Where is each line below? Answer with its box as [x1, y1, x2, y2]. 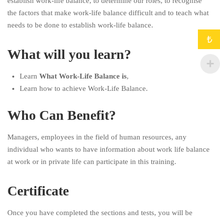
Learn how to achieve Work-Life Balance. [20, 84, 148, 92]
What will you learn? [7, 46, 131, 62]
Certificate [7, 183, 69, 198]
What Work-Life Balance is [39, 72, 127, 80]
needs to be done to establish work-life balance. [7, 21, 153, 29]
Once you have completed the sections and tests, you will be [7, 208, 192, 217]
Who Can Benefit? [7, 107, 116, 123]
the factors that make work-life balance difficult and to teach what [7, 8, 209, 17]
